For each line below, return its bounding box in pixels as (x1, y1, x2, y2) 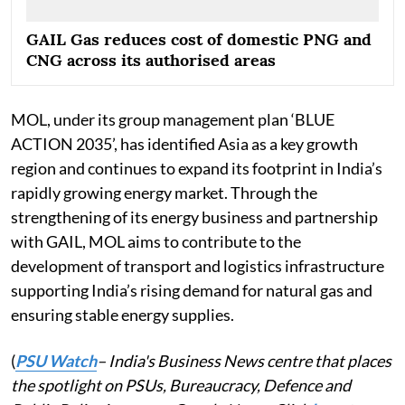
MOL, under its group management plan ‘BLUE (11, 109, 334, 130)
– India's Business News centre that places (97, 351, 391, 372)
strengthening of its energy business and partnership (11, 207, 378, 228)
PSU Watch (15, 351, 97, 372)
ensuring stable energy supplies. (11, 305, 234, 325)
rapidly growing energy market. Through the (11, 183, 317, 203)
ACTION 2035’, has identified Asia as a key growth (11, 134, 358, 155)
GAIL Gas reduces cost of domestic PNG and (26, 29, 372, 51)
